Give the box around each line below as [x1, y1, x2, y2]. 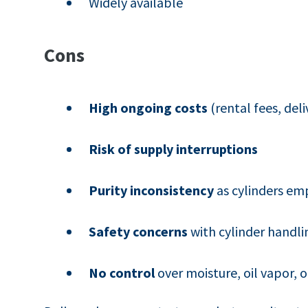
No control [89, 263, 155, 281]
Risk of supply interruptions [89, 140, 258, 157]
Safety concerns [89, 222, 188, 240]
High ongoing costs [89, 98, 208, 116]
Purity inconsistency [89, 181, 214, 199]
